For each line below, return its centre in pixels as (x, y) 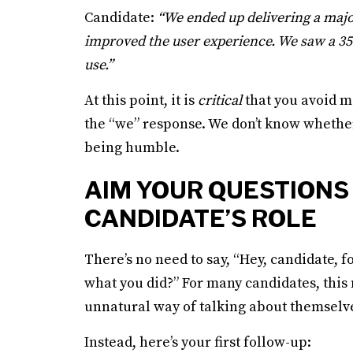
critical (220, 100)
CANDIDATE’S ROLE (201, 218)
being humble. (132, 148)
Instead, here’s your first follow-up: (198, 342)
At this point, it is (141, 100)
